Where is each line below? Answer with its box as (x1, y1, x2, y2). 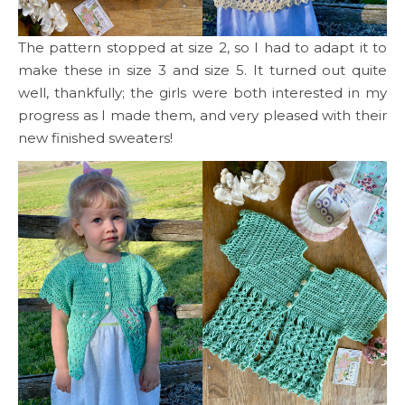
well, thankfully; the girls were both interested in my (18, 83, 387, 101)
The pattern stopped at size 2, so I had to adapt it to (18, 38, 387, 56)
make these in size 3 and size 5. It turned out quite (18, 61, 387, 79)
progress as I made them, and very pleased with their (18, 106, 387, 124)
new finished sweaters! (18, 128, 173, 146)
